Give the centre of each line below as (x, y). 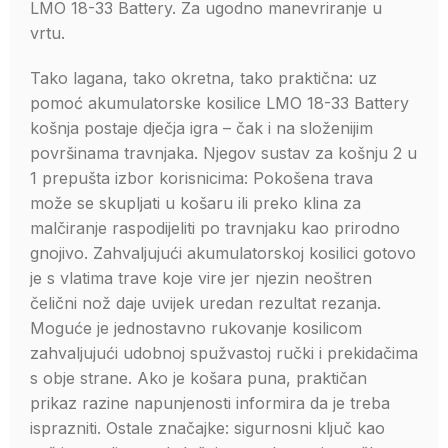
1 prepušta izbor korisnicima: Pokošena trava (201, 178)
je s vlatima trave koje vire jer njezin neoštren (201, 278)
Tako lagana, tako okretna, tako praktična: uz (203, 78)
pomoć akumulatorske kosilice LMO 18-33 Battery (219, 103)
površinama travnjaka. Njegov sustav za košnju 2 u (223, 153)
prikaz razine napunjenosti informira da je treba (210, 403)
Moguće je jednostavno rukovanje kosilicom (196, 328)
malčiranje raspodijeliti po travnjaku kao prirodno (215, 228)
